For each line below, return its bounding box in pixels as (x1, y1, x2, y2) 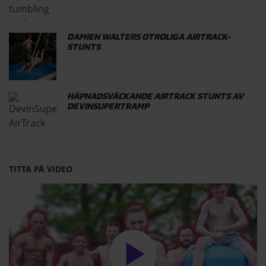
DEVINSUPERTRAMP (67, 103, 149, 112)
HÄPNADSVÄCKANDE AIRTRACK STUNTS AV (67, 93, 243, 102)
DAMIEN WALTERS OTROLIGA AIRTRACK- (67, 33, 230, 42)
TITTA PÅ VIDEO (9, 163, 72, 175)
